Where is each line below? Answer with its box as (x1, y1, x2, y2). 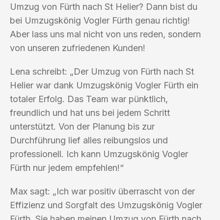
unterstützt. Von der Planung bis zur (10, 121, 155, 132)
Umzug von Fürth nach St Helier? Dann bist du (10, 1, 197, 12)
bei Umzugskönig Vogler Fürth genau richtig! (10, 15, 190, 26)
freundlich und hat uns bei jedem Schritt (10, 107, 170, 118)
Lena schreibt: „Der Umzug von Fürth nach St (10, 66, 194, 77)
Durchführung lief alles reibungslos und (10, 135, 168, 145)
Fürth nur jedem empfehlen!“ (10, 162, 124, 173)
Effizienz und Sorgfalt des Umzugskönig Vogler (10, 199, 202, 210)
